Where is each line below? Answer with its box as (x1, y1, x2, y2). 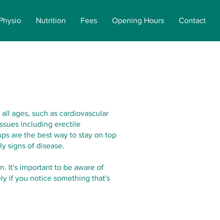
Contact (179, 16, 206, 25)
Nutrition (36, 16, 66, 25)
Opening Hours (112, 16, 164, 25)
